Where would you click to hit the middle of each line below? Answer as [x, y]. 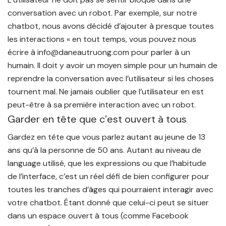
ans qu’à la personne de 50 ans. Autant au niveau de [104, 150]
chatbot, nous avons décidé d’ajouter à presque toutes [111, 26]
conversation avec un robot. [60, 13]
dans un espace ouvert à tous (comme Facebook [98, 216]
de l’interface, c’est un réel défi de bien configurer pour [108, 177]
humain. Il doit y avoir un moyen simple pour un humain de [112, 66]
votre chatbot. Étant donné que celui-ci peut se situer [108, 203]
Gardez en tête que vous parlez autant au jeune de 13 [106, 137]
